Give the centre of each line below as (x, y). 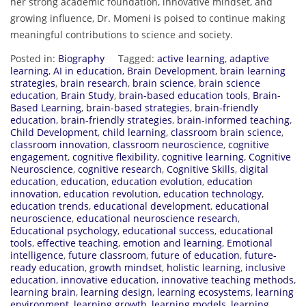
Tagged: (138, 59)
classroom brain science (226, 133)
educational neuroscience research (157, 219)
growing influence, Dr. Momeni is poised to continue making (148, 18)
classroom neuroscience (168, 145)
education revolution (111, 194)
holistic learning (204, 268)
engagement (39, 157)
